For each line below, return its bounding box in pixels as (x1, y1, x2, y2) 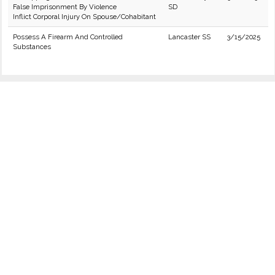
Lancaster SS (168, 33, 211, 41)
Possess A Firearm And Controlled (13, 33, 123, 41)
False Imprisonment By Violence (13, 2, 117, 11)
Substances (13, 42, 51, 51)
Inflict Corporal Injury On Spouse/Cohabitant (13, 12, 156, 21)
